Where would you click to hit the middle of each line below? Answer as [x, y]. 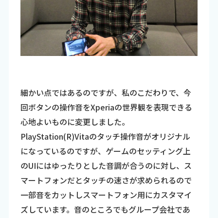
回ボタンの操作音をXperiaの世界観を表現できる [106, 107]
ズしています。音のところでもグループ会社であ [105, 209]
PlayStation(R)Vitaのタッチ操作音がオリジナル [105, 136]
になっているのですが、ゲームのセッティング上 [105, 151]
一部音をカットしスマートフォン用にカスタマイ [106, 195]
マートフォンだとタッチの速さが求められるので [106, 180]
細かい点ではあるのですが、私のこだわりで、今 [106, 93]
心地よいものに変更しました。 [75, 122]
